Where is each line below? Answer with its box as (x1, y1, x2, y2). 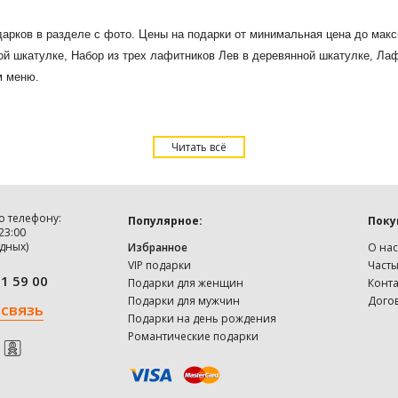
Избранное (128, 240, 187, 255)
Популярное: (128, 213, 203, 228)
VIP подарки (128, 258, 191, 273)
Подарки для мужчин (128, 293, 240, 308)
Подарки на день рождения (128, 311, 276, 326)
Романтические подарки (128, 329, 259, 344)
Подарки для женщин (128, 275, 243, 291)
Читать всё (171, 139, 227, 155)
